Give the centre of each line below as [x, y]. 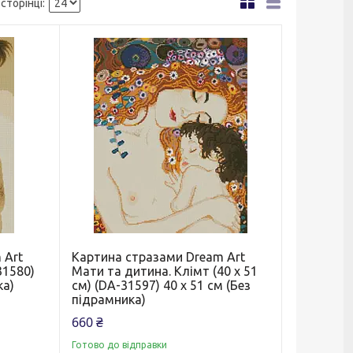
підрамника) [108, 300]
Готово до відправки [119, 345]
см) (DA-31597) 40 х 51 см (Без [161, 286]
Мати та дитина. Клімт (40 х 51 [164, 271]
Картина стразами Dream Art [158, 257]
